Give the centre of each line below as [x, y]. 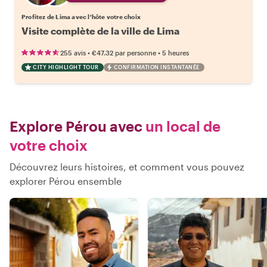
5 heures [176, 52]
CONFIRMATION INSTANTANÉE [156, 67]
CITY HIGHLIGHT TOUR [66, 67]
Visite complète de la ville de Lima [100, 30]
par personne [136, 52]
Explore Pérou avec [76, 126]
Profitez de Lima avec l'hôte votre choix [81, 16]
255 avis [73, 52]
